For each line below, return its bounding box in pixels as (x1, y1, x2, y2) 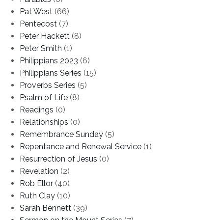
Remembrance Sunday (20, 129, 103, 139)
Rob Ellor (20, 178, 53, 188)
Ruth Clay (20, 191, 55, 200)
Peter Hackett (20, 31, 70, 41)
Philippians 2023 (20, 55, 78, 65)
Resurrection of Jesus (20, 154, 97, 164)
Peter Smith (20, 43, 62, 53)
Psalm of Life (20, 92, 68, 102)
